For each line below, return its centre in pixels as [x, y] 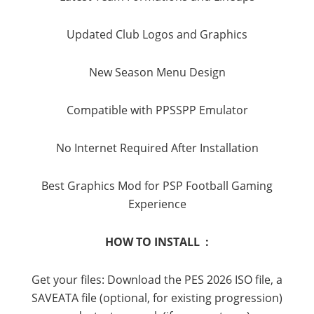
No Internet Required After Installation [157, 148]
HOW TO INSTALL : [157, 241]
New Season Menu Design [157, 72]
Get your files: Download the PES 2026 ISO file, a [157, 279]
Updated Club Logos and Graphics [157, 34]
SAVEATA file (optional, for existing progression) [157, 298]
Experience [157, 204]
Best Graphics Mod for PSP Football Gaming [157, 185]
